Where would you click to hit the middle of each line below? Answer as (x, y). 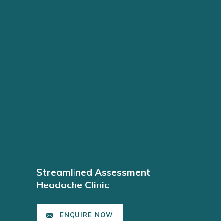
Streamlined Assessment (93, 172)
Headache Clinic (73, 185)
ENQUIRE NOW (87, 215)
